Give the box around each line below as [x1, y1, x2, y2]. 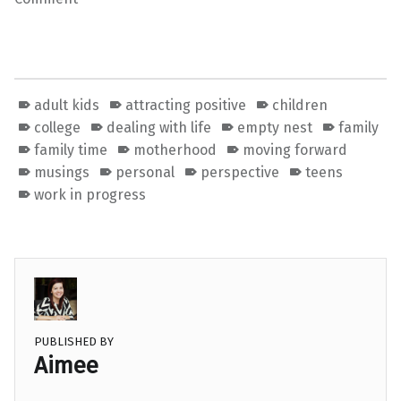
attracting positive [125, 97, 247, 115]
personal [115, 164, 175, 182]
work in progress [34, 186, 147, 204]
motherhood [133, 141, 218, 159]
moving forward [243, 141, 348, 159]
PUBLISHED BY [33, 335, 114, 349]
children [272, 97, 328, 115]
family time [34, 141, 108, 159]
